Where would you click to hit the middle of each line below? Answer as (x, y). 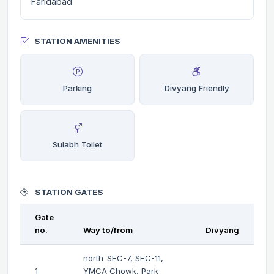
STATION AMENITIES (77, 41)
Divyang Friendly (197, 88)
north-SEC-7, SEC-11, (123, 258)
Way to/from (108, 230)
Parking (77, 88)
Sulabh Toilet (77, 144)
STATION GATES (68, 192)
